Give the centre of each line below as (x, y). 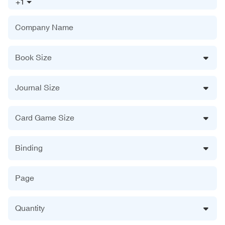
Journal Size (37, 87)
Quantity (30, 208)
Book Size (33, 57)
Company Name (44, 27)
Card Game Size (45, 117)
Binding (29, 147)
